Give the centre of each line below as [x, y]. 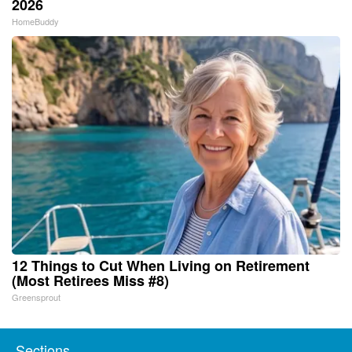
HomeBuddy [35, 21]
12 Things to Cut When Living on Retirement [161, 265]
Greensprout [36, 297]
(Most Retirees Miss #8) [90, 280]
